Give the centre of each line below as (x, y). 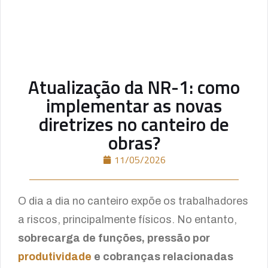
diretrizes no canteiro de (134, 124)
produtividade (56, 257)
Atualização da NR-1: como (134, 87)
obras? (134, 143)
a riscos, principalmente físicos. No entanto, (127, 220)
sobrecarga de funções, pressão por (114, 238)
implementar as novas (134, 106)
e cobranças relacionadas (164, 257)
